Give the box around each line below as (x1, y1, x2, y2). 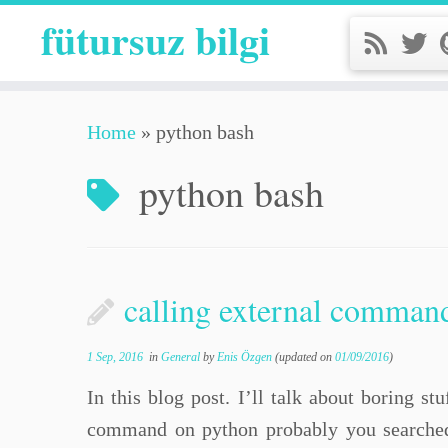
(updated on (272, 350, 335, 364)
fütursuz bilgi (40, 10, 270, 69)
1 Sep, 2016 (87, 350, 143, 364)
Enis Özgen (217, 350, 272, 364)
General (161, 350, 203, 364)
